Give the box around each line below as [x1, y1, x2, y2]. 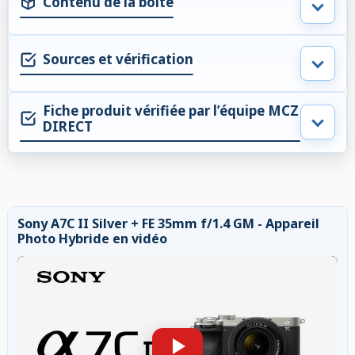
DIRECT [43, 116, 93, 136]
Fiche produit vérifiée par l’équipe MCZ [43, 101, 299, 120]
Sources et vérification [43, 50, 193, 69]
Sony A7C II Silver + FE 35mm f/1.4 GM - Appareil [17, 214, 319, 232]
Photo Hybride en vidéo [17, 229, 167, 247]
